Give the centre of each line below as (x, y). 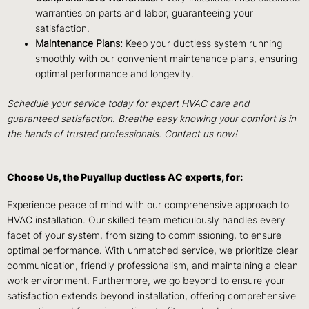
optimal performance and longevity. (116, 74)
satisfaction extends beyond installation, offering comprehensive (151, 296)
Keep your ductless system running (203, 44)
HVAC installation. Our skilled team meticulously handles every (146, 220)
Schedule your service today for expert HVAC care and (128, 103)
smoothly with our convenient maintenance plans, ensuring (167, 59)
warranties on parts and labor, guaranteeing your (144, 13)
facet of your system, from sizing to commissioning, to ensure (144, 235)
